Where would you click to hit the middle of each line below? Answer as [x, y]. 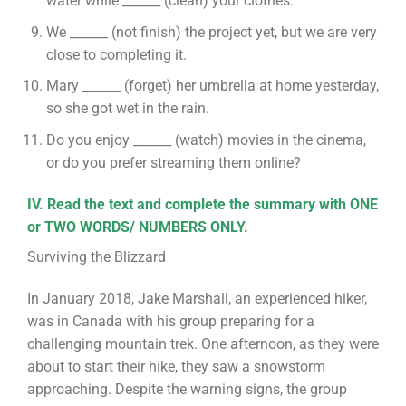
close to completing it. [116, 54]
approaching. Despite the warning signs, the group [187, 389]
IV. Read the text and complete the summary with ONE [202, 204]
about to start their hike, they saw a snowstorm [176, 366]
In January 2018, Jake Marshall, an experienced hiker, [197, 298]
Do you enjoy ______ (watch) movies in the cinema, [206, 140]
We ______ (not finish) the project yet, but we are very [211, 32]
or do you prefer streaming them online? [173, 163]
